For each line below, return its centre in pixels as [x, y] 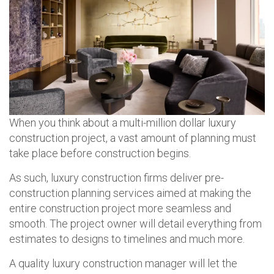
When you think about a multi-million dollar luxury [123, 123]
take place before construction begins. [100, 154]
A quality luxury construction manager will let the [123, 264]
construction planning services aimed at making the [130, 193]
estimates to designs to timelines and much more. [127, 239]
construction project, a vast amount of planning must [133, 138]
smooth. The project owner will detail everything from [135, 224]
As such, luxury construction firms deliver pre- [117, 178]
